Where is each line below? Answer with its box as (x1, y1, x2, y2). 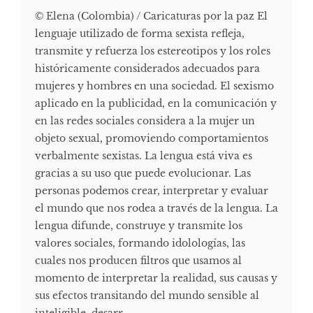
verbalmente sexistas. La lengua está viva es (35, 149, 252, 162)
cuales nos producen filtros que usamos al (35, 254, 242, 267)
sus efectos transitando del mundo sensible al (35, 289, 259, 302)
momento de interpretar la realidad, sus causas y (35, 271, 277, 284)
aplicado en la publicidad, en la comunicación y (35, 96, 277, 110)
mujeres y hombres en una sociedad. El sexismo (35, 79, 274, 92)
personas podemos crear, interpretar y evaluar (35, 184, 268, 197)
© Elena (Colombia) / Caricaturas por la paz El (35, 9, 268, 22)
